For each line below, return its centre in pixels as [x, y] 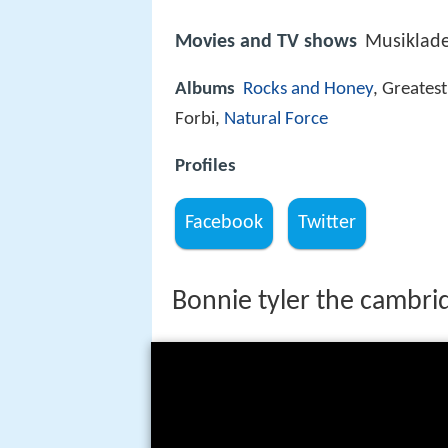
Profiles [205, 166]
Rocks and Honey [308, 90]
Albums [205, 90]
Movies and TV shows [266, 42]
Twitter [327, 222]
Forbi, [199, 120]
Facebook [224, 222]
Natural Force [276, 120]
